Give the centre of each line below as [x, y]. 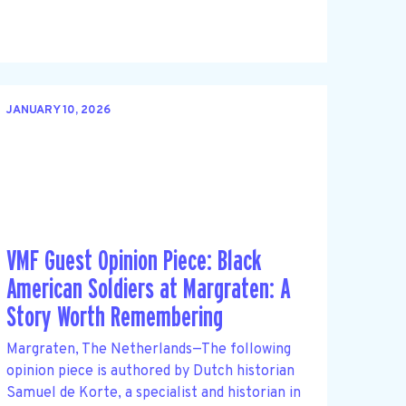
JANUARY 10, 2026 [58, 111]
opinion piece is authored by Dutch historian [150, 371]
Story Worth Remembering [114, 318]
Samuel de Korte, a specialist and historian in [153, 393]
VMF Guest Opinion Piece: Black [134, 262]
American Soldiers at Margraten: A [148, 290]
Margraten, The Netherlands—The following [148, 349]
